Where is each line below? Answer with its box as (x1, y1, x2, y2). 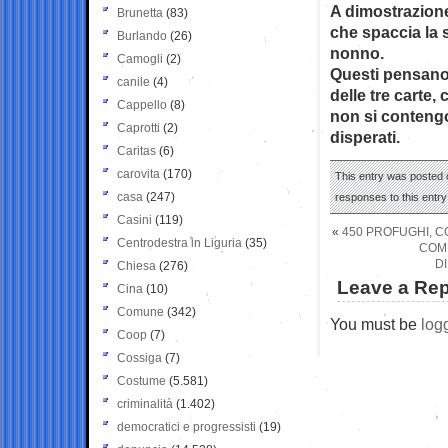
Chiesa (117, 258, 156, 273)
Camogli (117, 51, 163, 66)
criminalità (117, 396, 173, 411)
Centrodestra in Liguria (117, 235, 242, 250)
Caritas (117, 143, 156, 158)
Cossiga (117, 350, 162, 365)
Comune (117, 304, 164, 319)
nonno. (330, 43, 384, 62)
